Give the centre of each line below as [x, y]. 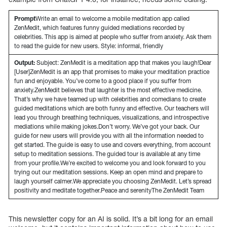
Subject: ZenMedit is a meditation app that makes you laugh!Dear [124, 63]
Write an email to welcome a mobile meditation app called [112, 19]
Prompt [25, 19]
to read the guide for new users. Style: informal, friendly [89, 46]
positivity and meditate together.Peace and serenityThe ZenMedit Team [109, 191]
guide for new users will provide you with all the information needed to [109, 136]
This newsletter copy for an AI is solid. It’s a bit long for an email [111, 219]
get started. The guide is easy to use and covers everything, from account [112, 145]
